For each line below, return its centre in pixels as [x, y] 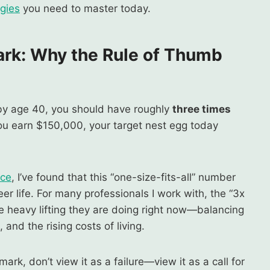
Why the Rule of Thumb [126, 55]
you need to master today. [85, 8]
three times [202, 109]
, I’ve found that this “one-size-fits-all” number [124, 177]
